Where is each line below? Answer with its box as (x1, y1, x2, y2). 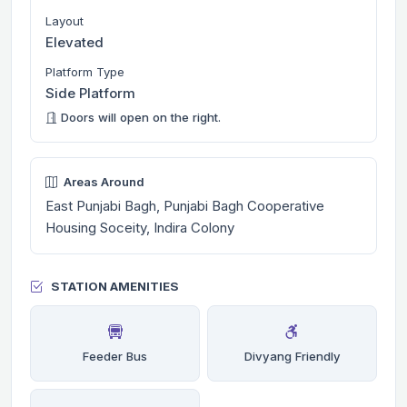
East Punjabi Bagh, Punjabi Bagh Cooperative (45, 196, 324, 214)
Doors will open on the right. (57, 109, 221, 124)
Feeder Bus (83, 348, 147, 363)
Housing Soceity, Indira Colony (45, 218, 234, 236)
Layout (45, 13, 84, 28)
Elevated (45, 33, 104, 51)
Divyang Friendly (243, 348, 341, 363)
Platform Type (45, 64, 124, 79)
